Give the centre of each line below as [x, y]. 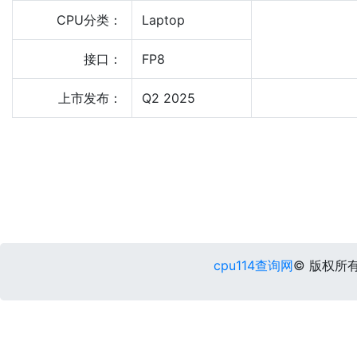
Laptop [163, 20]
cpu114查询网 [253, 265]
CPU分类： [89, 20]
